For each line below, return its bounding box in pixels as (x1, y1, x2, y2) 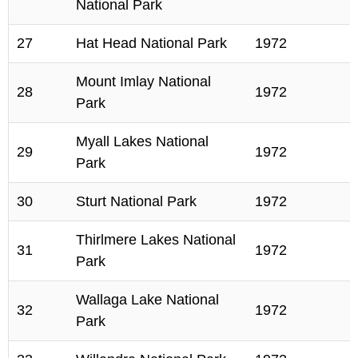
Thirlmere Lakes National (76, 232, 236, 248)
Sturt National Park (76, 193, 197, 209)
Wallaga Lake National (76, 292, 219, 308)
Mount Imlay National (76, 74, 211, 89)
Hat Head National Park (76, 35, 227, 51)
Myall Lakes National (76, 133, 209, 149)
